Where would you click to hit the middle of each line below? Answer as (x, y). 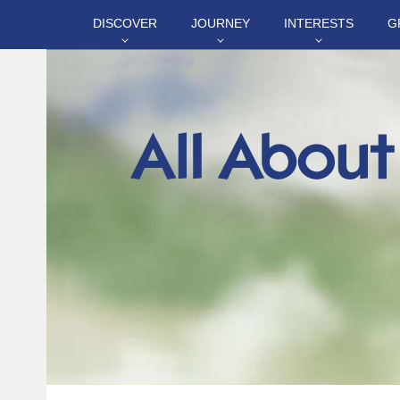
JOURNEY (221, 23)
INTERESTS (319, 23)
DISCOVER (125, 23)
